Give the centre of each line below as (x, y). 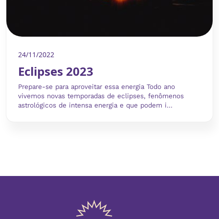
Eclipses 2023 (56, 71)
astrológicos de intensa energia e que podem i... (95, 105)
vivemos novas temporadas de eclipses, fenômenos (101, 96)
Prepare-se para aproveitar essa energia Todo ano (97, 87)
